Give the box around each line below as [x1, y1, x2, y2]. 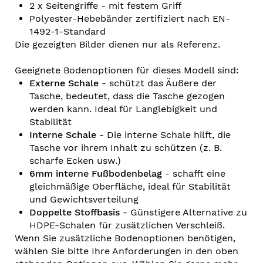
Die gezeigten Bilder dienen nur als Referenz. [15, 39, 220, 50]
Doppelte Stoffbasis [29, 207, 120, 218]
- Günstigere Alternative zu [120, 207, 247, 218]
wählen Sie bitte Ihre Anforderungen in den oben [15, 245, 238, 257]
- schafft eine [162, 168, 225, 180]
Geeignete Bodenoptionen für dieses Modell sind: [15, 65, 239, 76]
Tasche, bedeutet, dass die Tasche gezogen [29, 90, 225, 102]
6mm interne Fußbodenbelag [29, 168, 162, 180]
